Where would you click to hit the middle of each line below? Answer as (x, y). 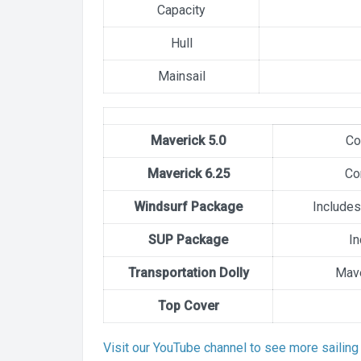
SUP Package (188, 240)
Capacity (181, 10)
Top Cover (188, 306)
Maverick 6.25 (188, 174)
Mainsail (181, 76)
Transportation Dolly (188, 273)
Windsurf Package (188, 207)
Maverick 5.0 (188, 141)
